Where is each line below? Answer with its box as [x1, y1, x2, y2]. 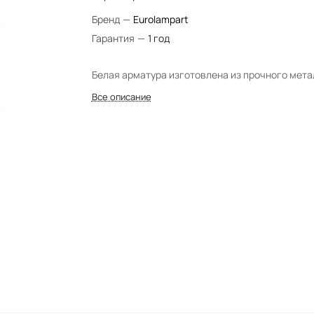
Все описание [91, 90, 151, 103]
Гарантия [91, 32, 137, 45]
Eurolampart [132, 13, 189, 26]
